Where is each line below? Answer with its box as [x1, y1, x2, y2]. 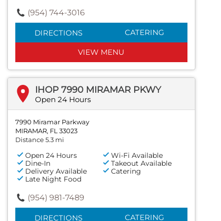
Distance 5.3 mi [15, 135, 64, 144]
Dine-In [25, 158, 50, 168]
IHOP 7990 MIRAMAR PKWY [35, 84, 161, 95]
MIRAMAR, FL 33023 [15, 126, 77, 135]
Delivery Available [25, 166, 87, 176]
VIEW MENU [78, 47, 125, 57]
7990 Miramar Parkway [15, 117, 89, 126]
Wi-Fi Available [111, 150, 163, 160]
